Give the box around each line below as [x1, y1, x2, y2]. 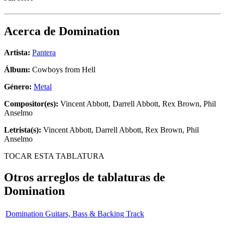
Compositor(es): [4, 99, 58, 108]
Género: [4, 82, 34, 91]
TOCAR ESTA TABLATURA [4, 152, 104, 161]
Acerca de [4, 25, 59, 38]
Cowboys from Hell [30, 65, 95, 74]
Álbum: [4, 65, 30, 74]
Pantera [32, 48, 56, 57]
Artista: [4, 48, 30, 57]
